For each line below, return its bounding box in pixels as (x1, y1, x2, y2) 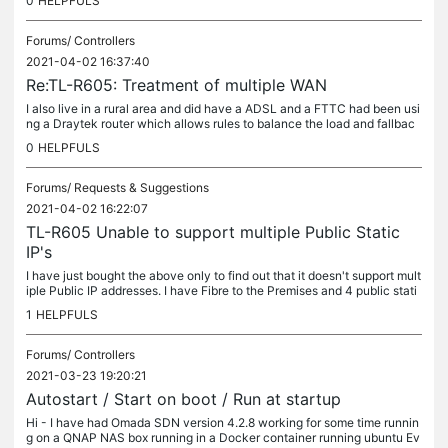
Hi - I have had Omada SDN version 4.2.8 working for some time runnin (26, 415, 419, 430)
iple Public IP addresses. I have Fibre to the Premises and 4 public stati (26, 283, 417, 298)
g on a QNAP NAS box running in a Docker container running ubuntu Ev (26, 430, 420, 445)
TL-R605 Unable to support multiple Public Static (26, 222, 400, 242)
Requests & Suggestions (74, 180, 209, 195)
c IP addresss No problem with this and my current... (26, 298, 313, 313)
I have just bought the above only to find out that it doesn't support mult (26, 268, 421, 283)
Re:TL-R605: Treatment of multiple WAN (26, 75, 327, 95)
